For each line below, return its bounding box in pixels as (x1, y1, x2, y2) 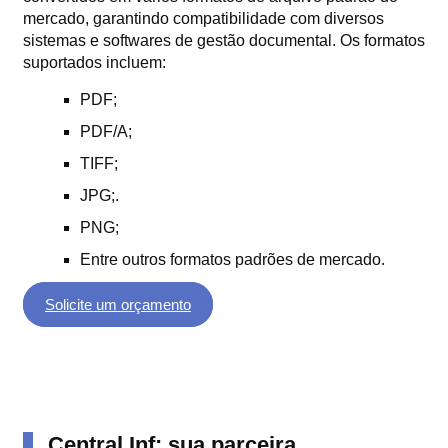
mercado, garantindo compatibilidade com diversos (23, 9, 384, 27)
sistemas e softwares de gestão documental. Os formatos (23, 31, 425, 49)
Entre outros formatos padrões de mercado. (80, 250, 385, 268)
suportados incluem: (23, 53, 166, 71)
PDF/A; (80, 122, 132, 140)
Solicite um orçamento (45, 295, 191, 313)
